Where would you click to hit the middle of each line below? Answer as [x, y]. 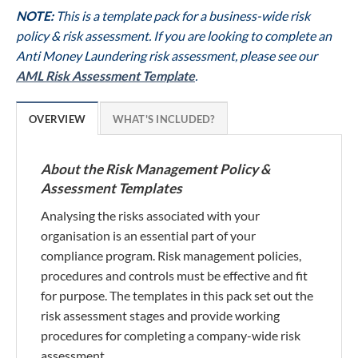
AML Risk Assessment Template [105, 75]
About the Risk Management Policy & [155, 169]
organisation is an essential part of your [148, 235]
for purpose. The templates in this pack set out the [177, 295]
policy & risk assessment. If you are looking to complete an [174, 35]
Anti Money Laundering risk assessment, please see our [167, 55]
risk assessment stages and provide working [160, 315]
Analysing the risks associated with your [150, 215]
